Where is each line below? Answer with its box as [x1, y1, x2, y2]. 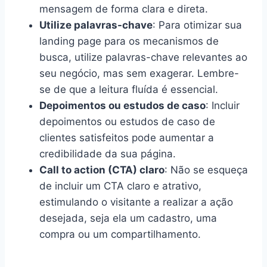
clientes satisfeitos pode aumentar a [39, 132, 214, 144]
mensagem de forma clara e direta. [39, 3, 208, 15]
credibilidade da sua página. [39, 148, 176, 160]
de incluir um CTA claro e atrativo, [39, 180, 201, 193]
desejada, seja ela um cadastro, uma [39, 212, 217, 225]
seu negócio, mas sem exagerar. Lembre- [39, 67, 239, 80]
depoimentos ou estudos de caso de [39, 116, 215, 128]
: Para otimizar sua [153, 19, 242, 32]
